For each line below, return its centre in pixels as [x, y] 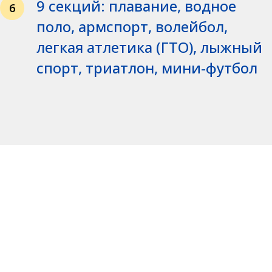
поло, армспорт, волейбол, [132, 26]
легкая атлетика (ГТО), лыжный [149, 47]
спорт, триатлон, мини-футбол [147, 68]
